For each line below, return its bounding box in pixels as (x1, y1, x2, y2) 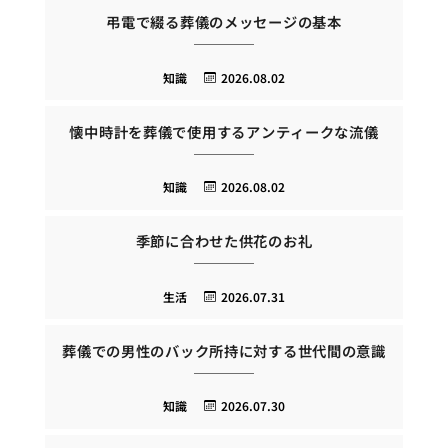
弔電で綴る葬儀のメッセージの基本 (106, 11, 342, 33)
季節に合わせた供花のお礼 (135, 230, 313, 252)
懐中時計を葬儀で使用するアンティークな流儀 (69, 120, 379, 142)
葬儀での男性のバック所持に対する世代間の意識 (62, 339, 386, 361)
